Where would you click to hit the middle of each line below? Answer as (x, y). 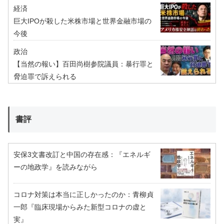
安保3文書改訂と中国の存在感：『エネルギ (82, 155)
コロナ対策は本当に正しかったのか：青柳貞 (83, 195)
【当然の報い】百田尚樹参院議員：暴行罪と (83, 64)
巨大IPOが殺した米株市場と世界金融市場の (82, 21)
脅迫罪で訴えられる (45, 77)
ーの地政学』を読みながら (55, 167)
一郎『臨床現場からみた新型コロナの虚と (80, 207)
